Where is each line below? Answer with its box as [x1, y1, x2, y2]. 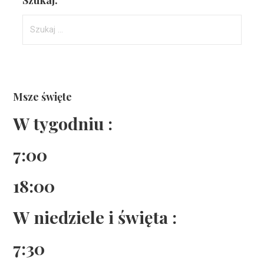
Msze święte [13, 89, 72, 104]
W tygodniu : [13, 112, 113, 135]
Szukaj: [22, 15, 51, 28]
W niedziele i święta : [13, 205, 177, 228]
